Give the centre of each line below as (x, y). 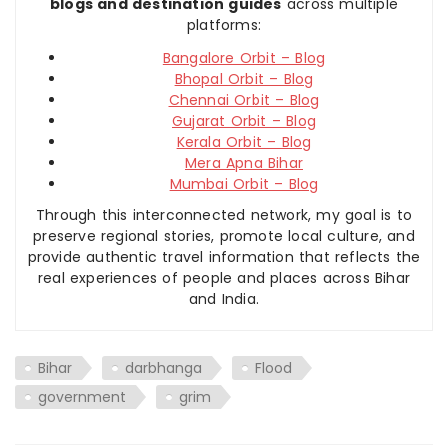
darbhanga (163, 367)
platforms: (224, 24)
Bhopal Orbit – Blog (244, 78)
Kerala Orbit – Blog (244, 141)
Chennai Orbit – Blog (244, 99)
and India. (224, 298)
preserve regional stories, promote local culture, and (224, 235)
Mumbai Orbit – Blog (244, 183)
